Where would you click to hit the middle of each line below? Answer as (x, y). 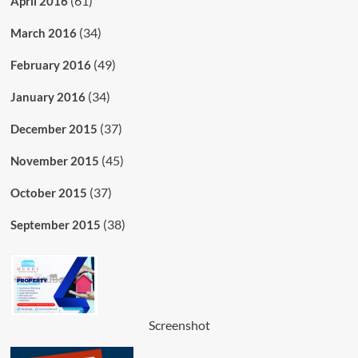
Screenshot (179, 324)
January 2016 (48, 96)
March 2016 (43, 32)
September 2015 (55, 224)
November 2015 (54, 160)
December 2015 (54, 128)
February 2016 (50, 64)
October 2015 (48, 192)
